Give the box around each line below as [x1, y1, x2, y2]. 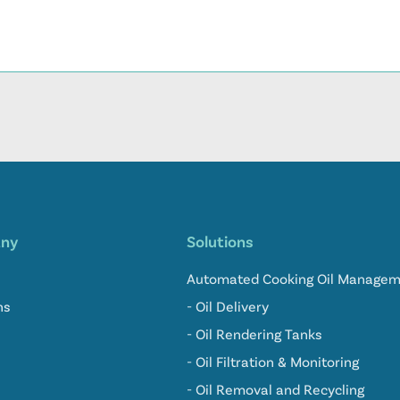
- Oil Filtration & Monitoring [186, 352, 359, 370]
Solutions [186, 230, 254, 251]
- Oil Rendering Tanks [186, 324, 322, 342]
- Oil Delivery [186, 296, 269, 314]
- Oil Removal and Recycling [186, 379, 364, 397]
